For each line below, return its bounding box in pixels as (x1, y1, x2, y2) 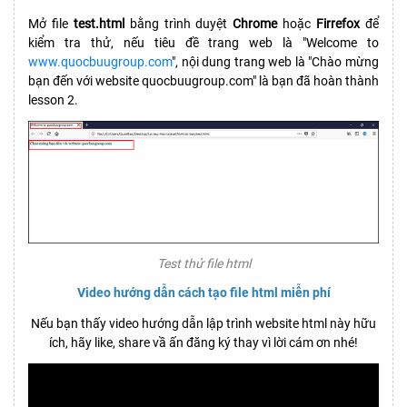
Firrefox (316, 16, 366, 32)
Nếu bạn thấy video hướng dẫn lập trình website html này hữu (31, 316, 376, 332)
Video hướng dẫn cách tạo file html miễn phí (76, 285, 331, 301)
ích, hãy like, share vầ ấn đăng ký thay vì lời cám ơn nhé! (49, 335, 358, 351)
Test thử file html (156, 256, 251, 272)
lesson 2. (28, 93, 78, 108)
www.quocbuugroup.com (28, 55, 172, 70)
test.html (73, 16, 124, 32)
